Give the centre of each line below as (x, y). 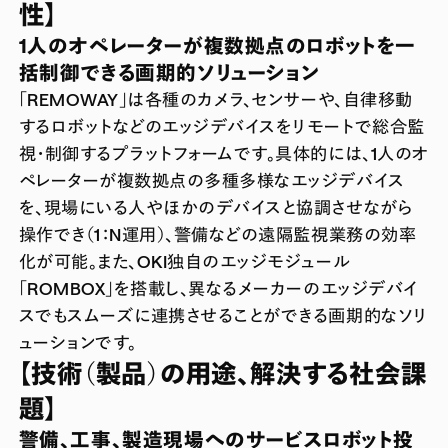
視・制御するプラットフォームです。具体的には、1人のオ (223, 152)
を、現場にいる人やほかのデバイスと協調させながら (216, 206)
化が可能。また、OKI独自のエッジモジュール (184, 260)
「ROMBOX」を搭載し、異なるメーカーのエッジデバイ (218, 287)
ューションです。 (77, 341)
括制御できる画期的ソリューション (169, 72)
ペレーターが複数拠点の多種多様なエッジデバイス (211, 179)
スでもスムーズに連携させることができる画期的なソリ (223, 314)
